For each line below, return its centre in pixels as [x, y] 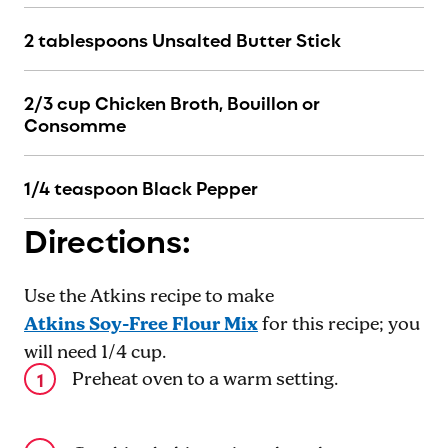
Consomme [75, 124]
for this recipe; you [339, 325]
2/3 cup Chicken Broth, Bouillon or [172, 102]
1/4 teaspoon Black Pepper [141, 187]
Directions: [107, 238]
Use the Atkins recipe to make [149, 297]
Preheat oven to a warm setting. [205, 380]
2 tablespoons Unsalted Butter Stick [182, 39]
